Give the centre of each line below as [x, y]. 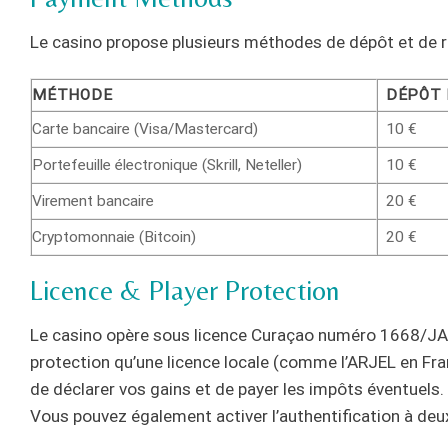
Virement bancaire [93, 200]
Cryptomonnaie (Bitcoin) [114, 236]
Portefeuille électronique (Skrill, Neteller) [167, 164]
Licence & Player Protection [185, 290]
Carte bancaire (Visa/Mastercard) [145, 128]
